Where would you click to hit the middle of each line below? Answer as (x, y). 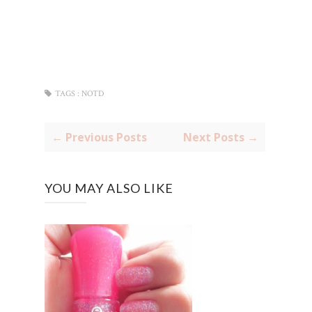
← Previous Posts (99, 138)
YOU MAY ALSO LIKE (109, 188)
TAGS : (67, 94)
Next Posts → (220, 138)
